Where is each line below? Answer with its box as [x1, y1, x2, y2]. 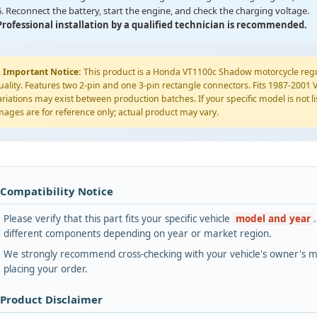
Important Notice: [3, 66, 81, 79]
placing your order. [4, 263, 88, 276]
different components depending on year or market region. [4, 227, 272, 241]
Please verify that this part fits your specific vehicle [4, 212, 233, 226]
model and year [236, 212, 311, 226]
